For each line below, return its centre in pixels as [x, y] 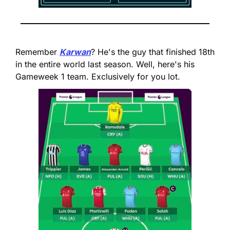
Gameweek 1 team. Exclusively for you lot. [98, 77]
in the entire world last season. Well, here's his [105, 64]
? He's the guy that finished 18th [153, 52]
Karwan [75, 52]
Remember [37, 52]
